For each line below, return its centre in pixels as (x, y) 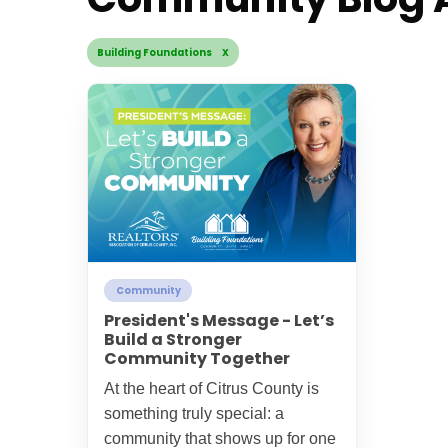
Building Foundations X (163, 52)
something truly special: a (194, 414)
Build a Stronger (173, 340)
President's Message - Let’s (219, 321)
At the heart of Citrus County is (211, 389)
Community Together (197, 359)
